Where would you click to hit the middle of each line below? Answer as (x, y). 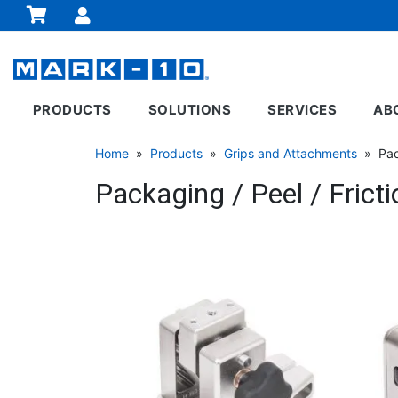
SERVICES (302, 110)
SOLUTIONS (190, 110)
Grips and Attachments (291, 153)
